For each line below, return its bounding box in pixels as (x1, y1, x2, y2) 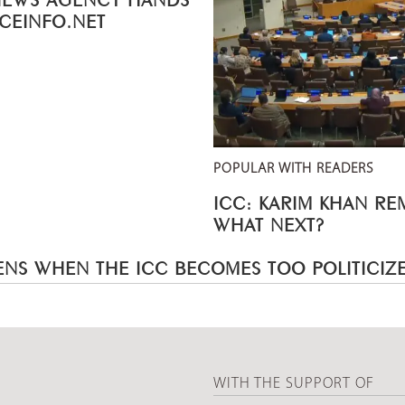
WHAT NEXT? (213, 217, 331, 229)
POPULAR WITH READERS (213, 162, 373, 177)
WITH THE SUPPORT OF (213, 376, 374, 392)
